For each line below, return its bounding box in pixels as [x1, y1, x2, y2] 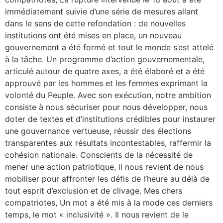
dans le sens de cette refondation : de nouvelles [5, 18, 186, 28]
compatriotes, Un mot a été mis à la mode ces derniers [5, 197, 213, 208]
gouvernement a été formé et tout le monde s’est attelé [5, 42, 214, 52]
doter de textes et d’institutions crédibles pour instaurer [5, 113, 216, 124]
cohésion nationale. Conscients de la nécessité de [5, 149, 193, 160]
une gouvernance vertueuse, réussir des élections [5, 125, 191, 136]
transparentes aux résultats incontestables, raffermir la [5, 137, 211, 148]
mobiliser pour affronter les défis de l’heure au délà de [5, 173, 210, 184]
